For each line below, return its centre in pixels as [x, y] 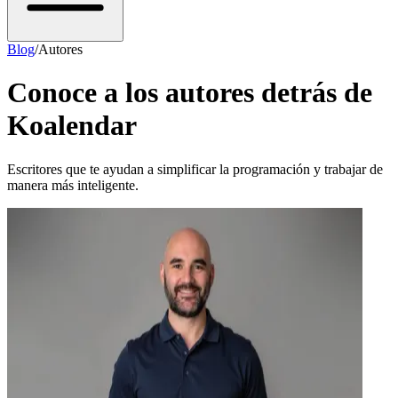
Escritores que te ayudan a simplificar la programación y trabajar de [195, 169]
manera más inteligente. [73, 185]
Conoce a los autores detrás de [190, 93]
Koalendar [72, 126]
